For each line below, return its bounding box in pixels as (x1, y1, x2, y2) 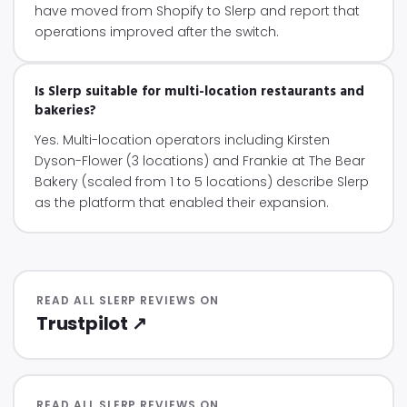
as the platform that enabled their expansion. (35, 194, 329, 212)
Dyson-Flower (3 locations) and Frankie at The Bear (35, 152, 365, 170)
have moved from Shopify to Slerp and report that (35, 2, 360, 20)
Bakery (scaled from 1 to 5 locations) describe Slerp (35, 173, 369, 191)
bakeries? (35, 100, 96, 122)
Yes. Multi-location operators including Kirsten (35, 131, 330, 149)
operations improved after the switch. (35, 23, 279, 41)
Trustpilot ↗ (36, 311, 147, 336)
